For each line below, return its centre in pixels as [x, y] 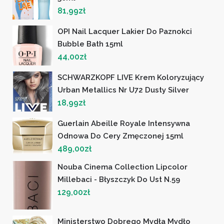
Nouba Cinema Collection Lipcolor [122, 167]
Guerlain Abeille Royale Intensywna [124, 123]
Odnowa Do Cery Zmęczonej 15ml [120, 136]
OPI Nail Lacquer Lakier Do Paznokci [125, 31]
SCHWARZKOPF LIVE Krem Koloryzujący [131, 77]
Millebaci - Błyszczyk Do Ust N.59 [119, 179]
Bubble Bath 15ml [90, 44]
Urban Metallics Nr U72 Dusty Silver [123, 90]
